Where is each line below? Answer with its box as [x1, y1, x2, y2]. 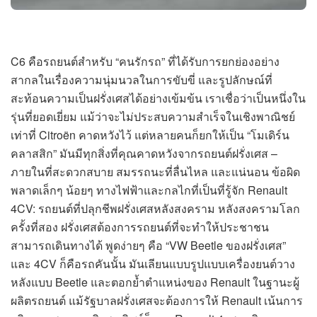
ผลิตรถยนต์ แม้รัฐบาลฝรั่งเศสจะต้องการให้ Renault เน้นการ [11, 292, 303, 309]
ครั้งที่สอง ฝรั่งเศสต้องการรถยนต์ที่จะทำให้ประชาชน [11, 219, 269, 236]
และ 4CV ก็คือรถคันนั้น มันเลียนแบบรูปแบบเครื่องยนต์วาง [11, 255, 295, 272]
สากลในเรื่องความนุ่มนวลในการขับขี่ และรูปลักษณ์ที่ [11, 71, 272, 88]
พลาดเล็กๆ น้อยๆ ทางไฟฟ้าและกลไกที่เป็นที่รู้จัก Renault [11, 182, 287, 199]
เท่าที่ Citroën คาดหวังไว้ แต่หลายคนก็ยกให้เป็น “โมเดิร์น [11, 127, 289, 144]
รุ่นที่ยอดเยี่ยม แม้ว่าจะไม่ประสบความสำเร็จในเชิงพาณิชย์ [11, 108, 295, 125]
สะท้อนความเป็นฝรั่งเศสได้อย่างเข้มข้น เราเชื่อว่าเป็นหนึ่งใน [11, 90, 306, 107]
